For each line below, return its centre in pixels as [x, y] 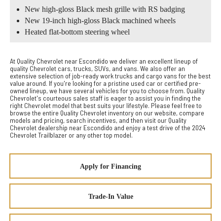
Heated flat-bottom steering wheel [77, 32]
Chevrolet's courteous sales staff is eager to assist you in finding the [105, 98]
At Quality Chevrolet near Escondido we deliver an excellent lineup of [104, 61]
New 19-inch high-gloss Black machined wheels [100, 20]
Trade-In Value [110, 196]
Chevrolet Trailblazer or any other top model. [71, 135]
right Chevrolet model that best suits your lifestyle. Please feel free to [106, 105]
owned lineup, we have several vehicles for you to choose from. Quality [107, 90]
